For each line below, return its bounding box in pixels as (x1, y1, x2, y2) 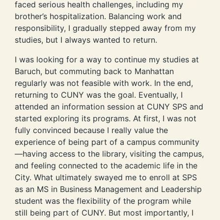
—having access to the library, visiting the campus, (15, 149, 204, 159)
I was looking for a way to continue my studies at (15, 55, 199, 65)
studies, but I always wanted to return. (15, 35, 160, 45)
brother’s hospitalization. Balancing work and (15, 11, 182, 22)
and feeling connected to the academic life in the (15, 161, 197, 171)
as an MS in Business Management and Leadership (15, 184, 202, 194)
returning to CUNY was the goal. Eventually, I (15, 90, 183, 100)
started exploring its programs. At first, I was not (15, 113, 196, 124)
